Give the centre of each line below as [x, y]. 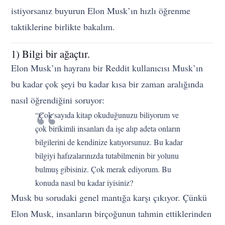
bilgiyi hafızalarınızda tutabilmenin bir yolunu [107, 155]
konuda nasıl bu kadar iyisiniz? [84, 182]
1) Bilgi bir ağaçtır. [51, 53]
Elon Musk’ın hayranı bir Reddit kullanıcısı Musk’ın [107, 68]
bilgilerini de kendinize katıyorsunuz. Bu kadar [109, 142]
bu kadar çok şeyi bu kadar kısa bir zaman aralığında [107, 84]
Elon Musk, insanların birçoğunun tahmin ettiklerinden [111, 213]
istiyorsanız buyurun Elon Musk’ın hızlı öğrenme [101, 10]
